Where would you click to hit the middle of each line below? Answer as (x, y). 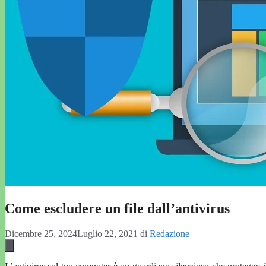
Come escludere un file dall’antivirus (117, 209)
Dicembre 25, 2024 (41, 234)
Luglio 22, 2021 (107, 234)
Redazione (170, 234)
